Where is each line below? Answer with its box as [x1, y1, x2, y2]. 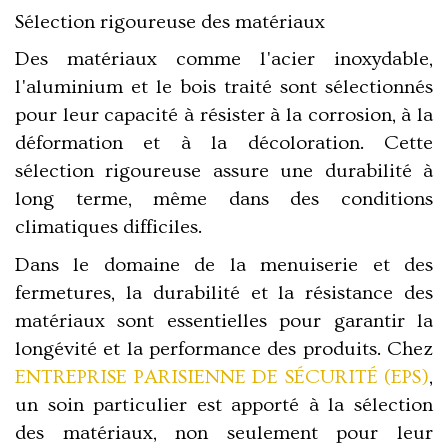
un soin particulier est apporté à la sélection [15, 393, 433, 416]
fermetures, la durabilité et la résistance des [15, 281, 433, 304]
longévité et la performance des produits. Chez [15, 337, 433, 360]
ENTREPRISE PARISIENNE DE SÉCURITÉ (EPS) [15, 365, 429, 388]
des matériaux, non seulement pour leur [15, 421, 433, 444]
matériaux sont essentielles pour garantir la [15, 309, 433, 332]
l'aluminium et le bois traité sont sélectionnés [15, 75, 433, 98]
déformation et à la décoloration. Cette [15, 131, 433, 154]
